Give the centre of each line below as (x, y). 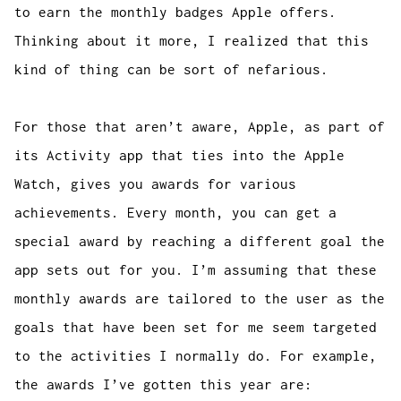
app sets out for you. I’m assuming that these (196, 270)
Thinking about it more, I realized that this (192, 41)
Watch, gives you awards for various (156, 184)
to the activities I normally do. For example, (196, 356)
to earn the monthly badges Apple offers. (176, 12)
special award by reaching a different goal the (200, 241)
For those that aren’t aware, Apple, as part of (200, 127)
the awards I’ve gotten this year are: (164, 384)
